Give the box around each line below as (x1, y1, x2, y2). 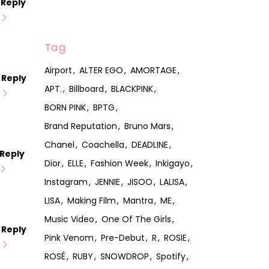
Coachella (81, 138, 124, 151)
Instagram (44, 175, 88, 188)
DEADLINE (131, 138, 168, 151)
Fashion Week (90, 157, 148, 169)
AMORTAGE (130, 64, 177, 76)
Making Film (67, 194, 116, 207)
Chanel (44, 138, 74, 151)
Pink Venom (44, 231, 94, 244)
